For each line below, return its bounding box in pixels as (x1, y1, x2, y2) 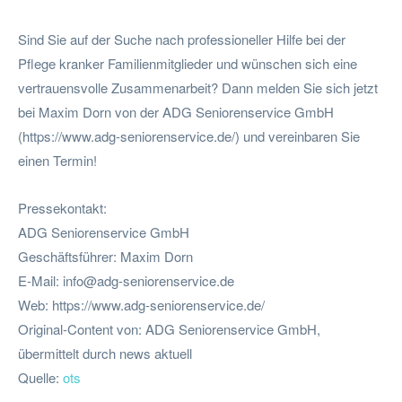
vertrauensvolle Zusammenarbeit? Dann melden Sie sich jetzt (18, 77, 378, 97)
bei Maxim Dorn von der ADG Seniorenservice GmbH (18, 101, 334, 121)
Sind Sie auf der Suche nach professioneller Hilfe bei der (18, 29, 345, 48)
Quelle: (18, 367, 63, 387)
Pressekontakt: (18, 197, 107, 217)
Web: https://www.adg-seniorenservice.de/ (18, 294, 265, 314)
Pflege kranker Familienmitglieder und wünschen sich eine (18, 53, 357, 73)
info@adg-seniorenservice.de (63, 270, 234, 290)
